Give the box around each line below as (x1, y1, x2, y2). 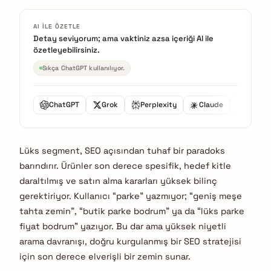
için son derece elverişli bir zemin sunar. (19, 250, 191, 262)
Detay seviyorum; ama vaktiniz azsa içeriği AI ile (33, 33, 214, 44)
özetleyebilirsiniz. (33, 45, 100, 55)
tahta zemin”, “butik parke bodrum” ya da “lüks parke (19, 205, 244, 217)
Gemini (246, 100, 269, 109)
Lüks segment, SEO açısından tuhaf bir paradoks (19, 145, 225, 156)
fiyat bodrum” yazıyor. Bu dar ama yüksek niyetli (19, 220, 226, 232)
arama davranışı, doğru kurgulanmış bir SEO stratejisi (19, 235, 241, 247)
